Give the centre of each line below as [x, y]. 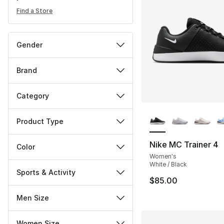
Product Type [40, 121]
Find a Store [34, 11]
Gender [29, 45]
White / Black [168, 164]
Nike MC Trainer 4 [184, 144]
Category [33, 96]
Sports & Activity [46, 172]
